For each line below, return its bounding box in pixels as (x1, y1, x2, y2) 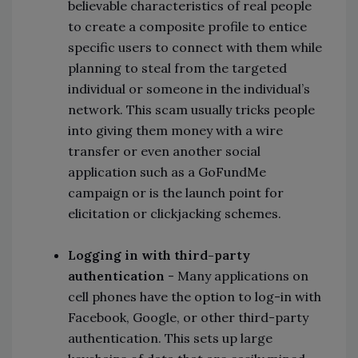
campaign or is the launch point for (68, 185, 284, 201)
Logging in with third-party (68, 247, 250, 264)
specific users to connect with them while (68, 39, 322, 56)
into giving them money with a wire (68, 122, 283, 139)
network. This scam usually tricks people (68, 101, 315, 118)
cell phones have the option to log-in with (68, 288, 321, 305)
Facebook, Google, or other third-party (68, 309, 308, 326)
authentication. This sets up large (68, 330, 272, 347)
